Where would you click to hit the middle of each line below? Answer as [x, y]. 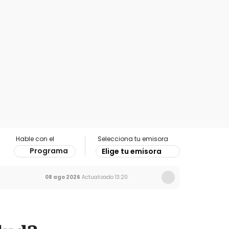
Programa [49, 151]
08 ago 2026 [63, 177]
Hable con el [35, 139]
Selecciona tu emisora [133, 139]
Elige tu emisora [132, 151]
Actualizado [97, 177]
